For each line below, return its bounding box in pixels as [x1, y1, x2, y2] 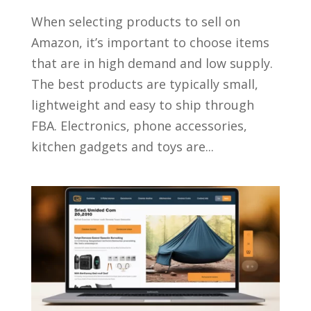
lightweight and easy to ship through [31, 96, 254, 114]
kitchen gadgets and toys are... [31, 138, 214, 155]
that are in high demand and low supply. [31, 55, 273, 72]
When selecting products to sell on [31, 13, 240, 31]
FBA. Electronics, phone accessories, [31, 117, 247, 135]
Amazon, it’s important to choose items [31, 34, 269, 51]
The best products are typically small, [31, 76, 258, 93]
